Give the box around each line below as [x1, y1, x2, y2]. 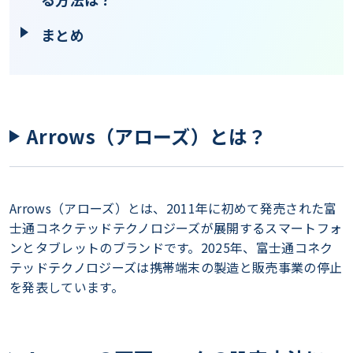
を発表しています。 [9, 277, 124, 296]
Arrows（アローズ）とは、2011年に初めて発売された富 [9, 199, 337, 217]
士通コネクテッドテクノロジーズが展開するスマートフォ [9, 218, 343, 237]
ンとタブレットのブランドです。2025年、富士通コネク [9, 238, 333, 257]
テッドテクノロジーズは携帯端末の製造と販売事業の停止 [9, 258, 343, 277]
